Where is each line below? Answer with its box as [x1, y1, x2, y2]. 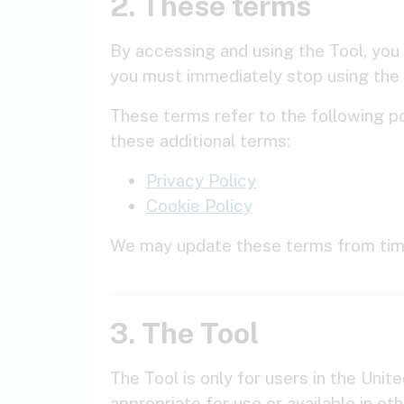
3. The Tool [110, 317, 259, 350]
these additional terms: [110, 131, 290, 151]
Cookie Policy [146, 196, 252, 216]
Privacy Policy [146, 170, 256, 190]
